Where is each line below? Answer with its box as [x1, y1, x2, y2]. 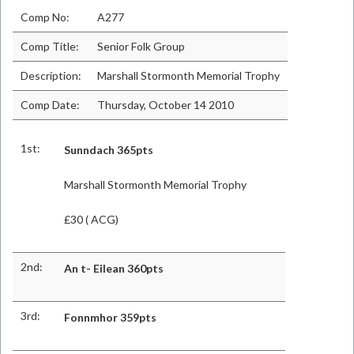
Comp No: [21, 10, 70, 24]
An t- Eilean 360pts [64, 262, 164, 275]
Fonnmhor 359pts [64, 311, 156, 324]
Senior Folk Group [97, 40, 185, 53]
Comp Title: [21, 40, 79, 53]
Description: [21, 69, 81, 82]
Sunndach [64, 143, 115, 156]
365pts [117, 143, 153, 156]
